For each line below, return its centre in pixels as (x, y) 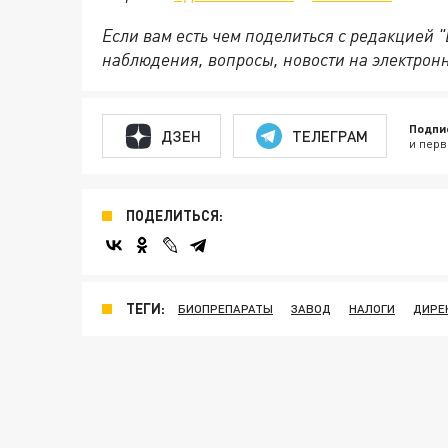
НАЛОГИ (372, 308)
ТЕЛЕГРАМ (329, 135)
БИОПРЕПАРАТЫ (225, 308)
